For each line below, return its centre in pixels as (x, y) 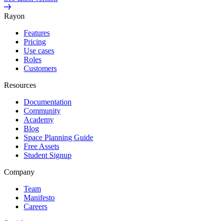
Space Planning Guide (58, 137)
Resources (20, 85)
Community (42, 110)
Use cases (39, 50)
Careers (36, 206)
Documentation (48, 102)
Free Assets (41, 146)
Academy (39, 119)
